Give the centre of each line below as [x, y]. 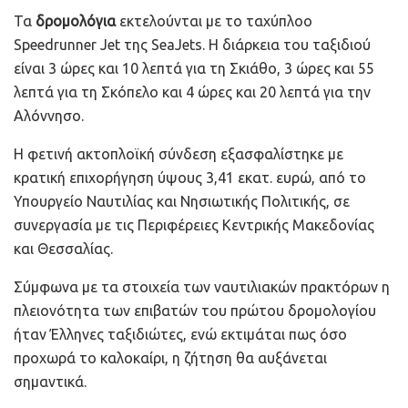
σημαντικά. [50, 381]
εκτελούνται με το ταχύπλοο [214, 20]
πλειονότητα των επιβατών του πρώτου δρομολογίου [195, 310]
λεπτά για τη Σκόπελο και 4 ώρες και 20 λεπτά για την [192, 92]
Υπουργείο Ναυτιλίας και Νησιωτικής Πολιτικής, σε [182, 201]
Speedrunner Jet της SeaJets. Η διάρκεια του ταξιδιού [192, 44]
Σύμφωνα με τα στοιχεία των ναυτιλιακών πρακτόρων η [202, 286]
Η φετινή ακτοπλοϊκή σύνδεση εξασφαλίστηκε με [178, 153]
